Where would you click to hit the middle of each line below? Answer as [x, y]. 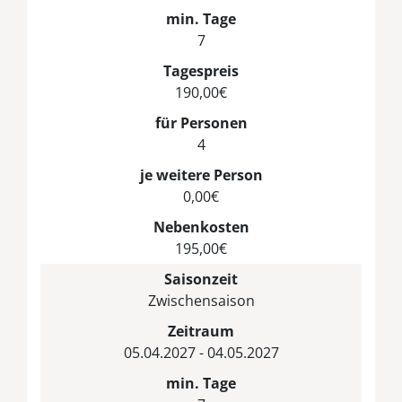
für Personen [201, 122]
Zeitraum [201, 331]
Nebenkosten [201, 227]
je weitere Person [201, 175]
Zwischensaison [201, 300]
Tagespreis [201, 70]
